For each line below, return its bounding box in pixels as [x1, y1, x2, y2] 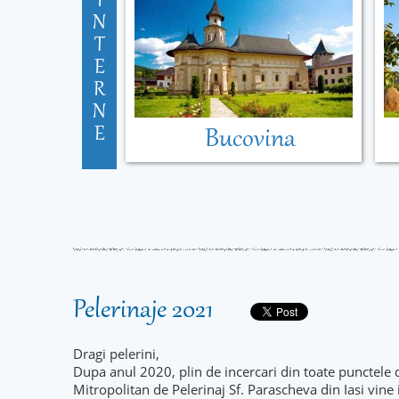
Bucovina [205, 124, 296, 156]
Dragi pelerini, [73, 345, 159, 362]
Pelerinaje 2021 [73, 295, 213, 327]
